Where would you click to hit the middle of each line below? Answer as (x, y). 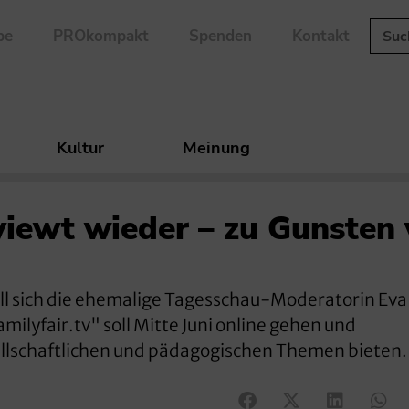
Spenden (220, 36)
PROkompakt (100, 36)
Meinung (216, 148)
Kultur (80, 148)
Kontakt (320, 36)
